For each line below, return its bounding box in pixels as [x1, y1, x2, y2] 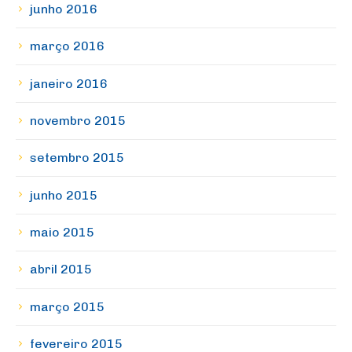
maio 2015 [30, 225, 94, 240]
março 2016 [30, 38, 104, 54]
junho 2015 [30, 187, 97, 203]
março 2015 [30, 299, 104, 314]
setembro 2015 [30, 150, 124, 166]
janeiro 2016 [30, 75, 108, 91]
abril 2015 [30, 262, 92, 277]
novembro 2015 [30, 112, 126, 128]
